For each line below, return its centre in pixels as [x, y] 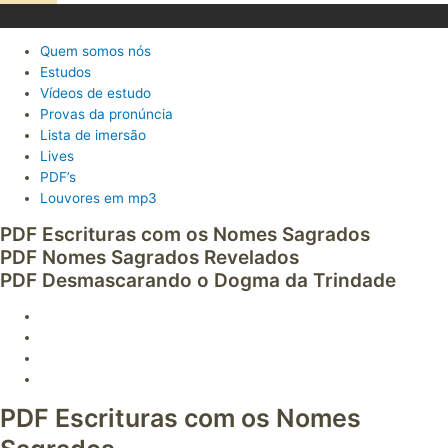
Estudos [65, 72]
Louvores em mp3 [98, 198]
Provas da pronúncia [106, 114]
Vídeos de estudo [95, 93]
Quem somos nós [95, 51]
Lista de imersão [93, 135]
